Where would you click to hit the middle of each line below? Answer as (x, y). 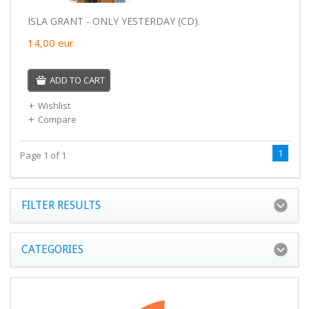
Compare (57, 119)
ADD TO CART (77, 80)
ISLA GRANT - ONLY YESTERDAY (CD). (113, 21)
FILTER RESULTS (61, 206)
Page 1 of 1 (43, 155)
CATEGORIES (52, 250)
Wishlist (54, 105)
